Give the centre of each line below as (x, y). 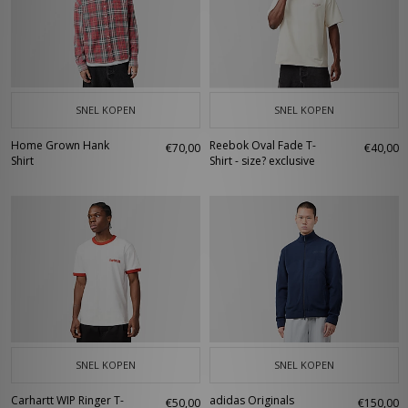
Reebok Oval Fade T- (263, 145)
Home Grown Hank (60, 145)
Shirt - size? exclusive (262, 161)
